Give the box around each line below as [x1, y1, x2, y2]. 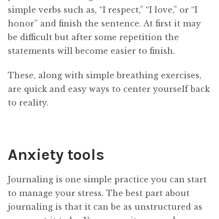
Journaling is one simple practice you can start [8, 174, 207, 184]
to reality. [8, 98, 48, 108]
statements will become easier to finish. [8, 45, 175, 56]
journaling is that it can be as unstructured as [8, 201, 202, 212]
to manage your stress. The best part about [8, 188, 190, 198]
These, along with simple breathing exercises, [8, 70, 201, 81]
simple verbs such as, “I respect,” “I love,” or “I [8, 4, 197, 15]
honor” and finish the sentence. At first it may [8, 18, 201, 28]
